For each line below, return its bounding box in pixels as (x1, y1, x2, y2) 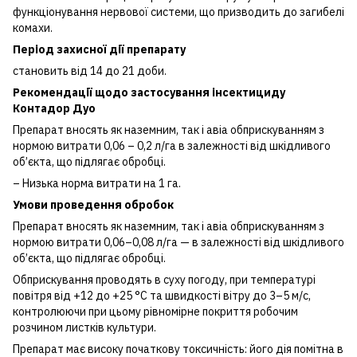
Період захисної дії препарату (13, 41, 188, 57)
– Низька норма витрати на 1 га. (13, 175, 181, 190)
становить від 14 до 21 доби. (13, 63, 167, 78)
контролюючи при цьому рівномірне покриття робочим (13, 304, 298, 319)
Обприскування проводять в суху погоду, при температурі (13, 272, 316, 287)
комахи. (13, 20, 53, 35)
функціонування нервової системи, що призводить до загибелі (13, 4, 344, 19)
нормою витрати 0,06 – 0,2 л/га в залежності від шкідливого (13, 138, 331, 153)
